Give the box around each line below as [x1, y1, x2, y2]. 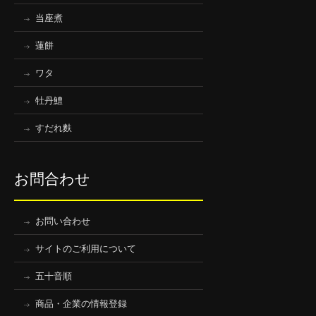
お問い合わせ [35, 215, 90, 226]
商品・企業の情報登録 [35, 298, 127, 309]
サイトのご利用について [35, 243, 136, 254]
